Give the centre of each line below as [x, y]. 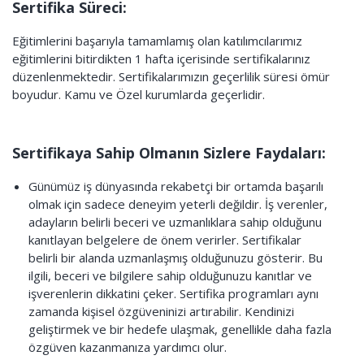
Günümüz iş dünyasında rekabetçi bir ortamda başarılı [176, 186]
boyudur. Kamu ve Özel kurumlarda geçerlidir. [139, 94]
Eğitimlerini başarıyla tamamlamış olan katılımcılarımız [157, 41]
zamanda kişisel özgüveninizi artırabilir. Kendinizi [161, 311]
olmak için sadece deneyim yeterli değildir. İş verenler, [178, 204]
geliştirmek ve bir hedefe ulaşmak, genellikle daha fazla [180, 329]
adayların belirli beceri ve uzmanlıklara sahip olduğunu [175, 222]
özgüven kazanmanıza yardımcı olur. [128, 347]
